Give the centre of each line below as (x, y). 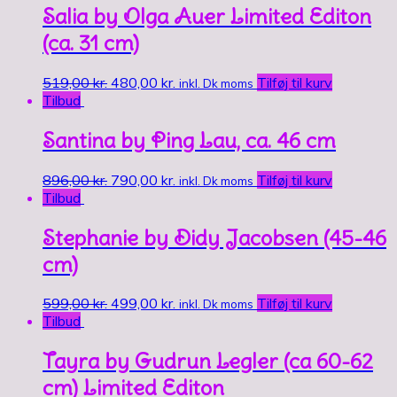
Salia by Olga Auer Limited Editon (207, 16)
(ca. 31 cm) (91, 42)
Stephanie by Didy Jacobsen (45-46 (214, 237)
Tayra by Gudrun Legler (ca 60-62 (208, 361)
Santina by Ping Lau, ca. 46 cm (189, 140)
